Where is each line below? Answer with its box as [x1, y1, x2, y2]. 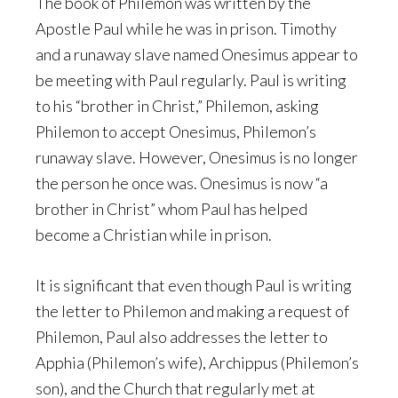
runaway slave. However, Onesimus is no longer [36, 147, 358, 167]
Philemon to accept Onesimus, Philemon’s [36, 122, 316, 141]
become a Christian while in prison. [36, 225, 275, 244]
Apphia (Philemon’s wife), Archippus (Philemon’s [36, 353, 359, 372]
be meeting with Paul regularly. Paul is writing [36, 70, 346, 90]
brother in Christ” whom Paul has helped [36, 199, 307, 219]
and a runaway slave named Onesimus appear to [36, 44, 358, 64]
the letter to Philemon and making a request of [36, 301, 349, 321]
